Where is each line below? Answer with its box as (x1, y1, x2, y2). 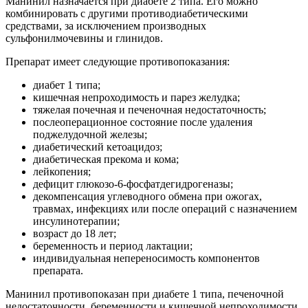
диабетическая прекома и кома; (33, 153, 179, 165)
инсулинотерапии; (33, 214, 120, 227)
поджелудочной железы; (33, 128, 147, 140)
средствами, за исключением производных (5, 19, 206, 32)
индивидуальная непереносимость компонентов (33, 252, 260, 264)
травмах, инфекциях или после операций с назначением (33, 202, 297, 214)
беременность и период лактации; (33, 239, 192, 252)
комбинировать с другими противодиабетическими (5, 7, 248, 19)
